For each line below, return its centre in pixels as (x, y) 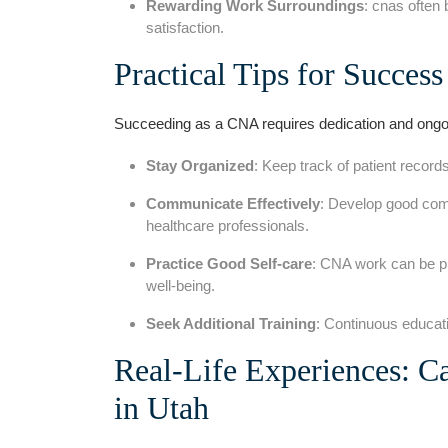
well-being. (180, 285)
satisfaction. (185, 27)
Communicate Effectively (233, 203)
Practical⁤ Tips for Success (278, 73)
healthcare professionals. (227, 225)
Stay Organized (200, 165)
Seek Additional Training (231, 323)
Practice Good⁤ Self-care (229, 263)
